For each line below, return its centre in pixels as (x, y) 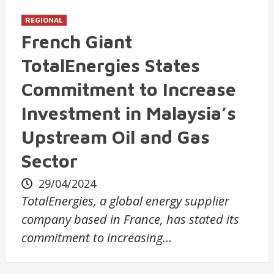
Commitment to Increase (129, 89)
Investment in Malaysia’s (129, 113)
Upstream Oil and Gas (116, 137)
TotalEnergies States (111, 65)
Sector (50, 161)
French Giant (77, 42)
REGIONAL (44, 20)
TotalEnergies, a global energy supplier (125, 201)
